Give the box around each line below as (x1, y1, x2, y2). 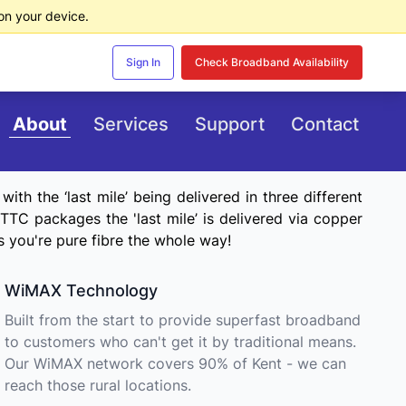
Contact (291, 112, 359, 135)
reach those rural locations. (5, 376, 192, 394)
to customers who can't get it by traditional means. (5, 333, 357, 351)
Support (195, 112, 265, 135)
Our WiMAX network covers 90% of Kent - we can (5, 354, 347, 372)
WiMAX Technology (5, 281, 159, 300)
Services (93, 112, 169, 135)
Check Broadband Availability (195, 55, 349, 69)
